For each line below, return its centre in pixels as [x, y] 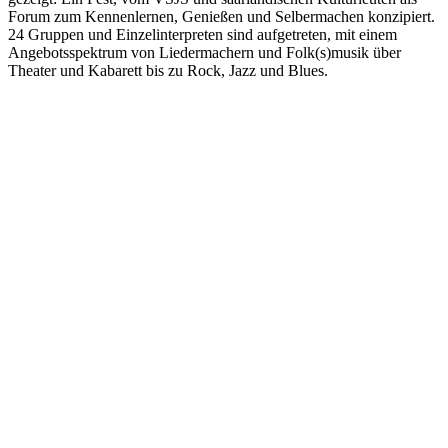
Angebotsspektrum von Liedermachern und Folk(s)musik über [204, 52]
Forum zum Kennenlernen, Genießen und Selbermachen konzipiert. [221, 16]
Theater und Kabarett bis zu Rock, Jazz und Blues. [168, 70]
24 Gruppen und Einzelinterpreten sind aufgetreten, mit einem [202, 34]
